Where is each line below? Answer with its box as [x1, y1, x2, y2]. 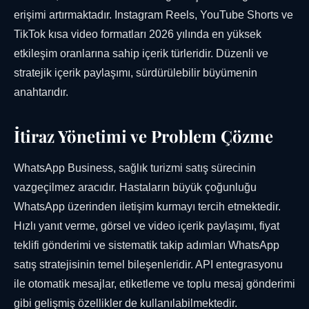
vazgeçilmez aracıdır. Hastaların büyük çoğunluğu [14, 181, 257, 194]
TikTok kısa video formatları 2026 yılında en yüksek [14, 28, 261, 41]
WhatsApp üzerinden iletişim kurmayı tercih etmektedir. [14, 201, 281, 213]
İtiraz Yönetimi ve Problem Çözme [14, 125, 273, 148]
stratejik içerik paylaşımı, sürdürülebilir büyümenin [14, 67, 257, 79]
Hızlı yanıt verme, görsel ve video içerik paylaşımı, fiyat [14, 220, 279, 232]
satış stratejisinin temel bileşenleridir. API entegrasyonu [14, 259, 283, 271]
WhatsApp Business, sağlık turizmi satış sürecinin [14, 162, 256, 175]
